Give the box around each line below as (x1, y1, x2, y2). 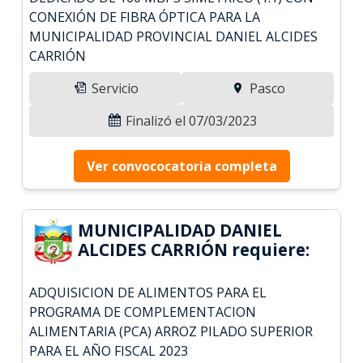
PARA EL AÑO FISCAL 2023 (29, 341, 189, 360)
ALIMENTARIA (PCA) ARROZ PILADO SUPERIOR (29, 322, 314, 340)
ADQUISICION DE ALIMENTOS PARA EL (29, 283, 267, 301)
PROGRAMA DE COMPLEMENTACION (29, 302, 257, 321)
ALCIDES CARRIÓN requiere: (78, 237, 310, 261)
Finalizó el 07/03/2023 (122, 111, 257, 130)
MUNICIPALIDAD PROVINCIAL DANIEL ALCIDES (29, 27, 318, 45)
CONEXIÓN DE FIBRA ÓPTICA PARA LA (29, 7, 261, 26)
